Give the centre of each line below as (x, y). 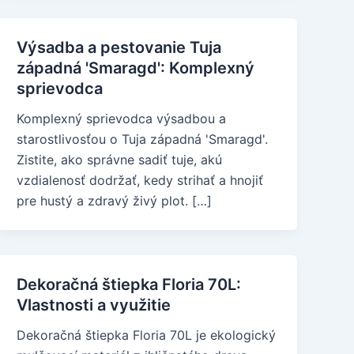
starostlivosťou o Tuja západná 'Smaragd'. (143, 139)
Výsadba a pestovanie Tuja (119, 47)
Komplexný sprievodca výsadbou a (122, 119)
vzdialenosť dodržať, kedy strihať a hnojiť (140, 180)
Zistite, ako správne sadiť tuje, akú (120, 160)
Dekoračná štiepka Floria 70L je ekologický (147, 335)
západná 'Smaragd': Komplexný (136, 68)
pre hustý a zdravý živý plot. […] (115, 201)
